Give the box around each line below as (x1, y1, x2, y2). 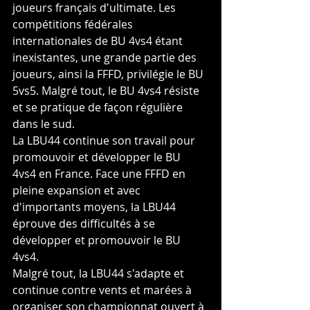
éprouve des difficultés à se (12, 216, 158, 232)
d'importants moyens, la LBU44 (12, 199, 179, 215)
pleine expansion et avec (12, 183, 143, 199)
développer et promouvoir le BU (12, 232, 183, 248)
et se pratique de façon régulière (12, 100, 185, 116)
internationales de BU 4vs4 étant (12, 33, 185, 49)
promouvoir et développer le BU (12, 149, 183, 165)
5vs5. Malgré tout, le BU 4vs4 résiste (12, 83, 202, 99)
